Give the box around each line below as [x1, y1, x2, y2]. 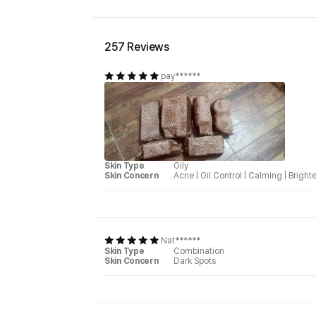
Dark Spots [174, 255, 216, 266]
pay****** [161, 71, 200, 81]
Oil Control [200, 170, 242, 181]
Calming [248, 170, 282, 181]
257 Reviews [104, 39, 169, 54]
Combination [174, 245, 224, 256]
